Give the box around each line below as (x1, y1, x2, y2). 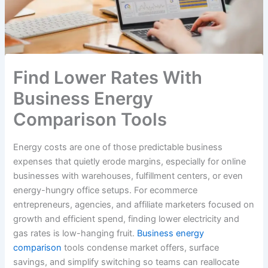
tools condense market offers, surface (62, 242, 220, 254)
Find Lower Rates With (13, 66, 203, 88)
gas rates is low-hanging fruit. (13, 228, 138, 239)
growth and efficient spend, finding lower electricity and (13, 214, 240, 225)
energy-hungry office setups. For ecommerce (13, 185, 198, 196)
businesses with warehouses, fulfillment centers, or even (13, 170, 243, 182)
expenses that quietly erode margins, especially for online (13, 156, 246, 167)
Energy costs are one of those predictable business (13, 142, 223, 153)
